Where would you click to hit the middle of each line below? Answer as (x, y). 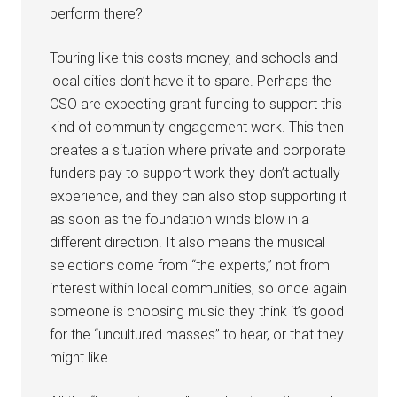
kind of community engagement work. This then (197, 127)
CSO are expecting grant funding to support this (196, 104)
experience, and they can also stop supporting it (198, 196)
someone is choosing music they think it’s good (197, 311)
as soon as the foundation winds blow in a (180, 219)
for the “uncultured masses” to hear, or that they (197, 335)
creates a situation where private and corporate (198, 150)
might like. (81, 358)
